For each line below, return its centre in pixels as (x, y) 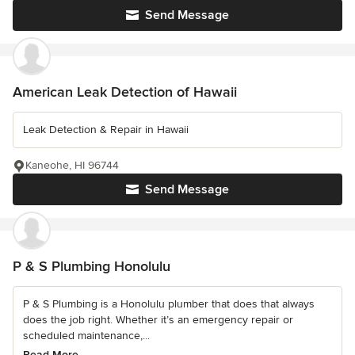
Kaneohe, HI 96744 (72, 166)
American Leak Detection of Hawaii (125, 92)
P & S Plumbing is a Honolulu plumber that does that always (169, 304)
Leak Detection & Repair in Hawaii (106, 130)
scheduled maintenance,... (86, 336)
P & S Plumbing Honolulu (92, 267)
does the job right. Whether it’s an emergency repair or (158, 320)
